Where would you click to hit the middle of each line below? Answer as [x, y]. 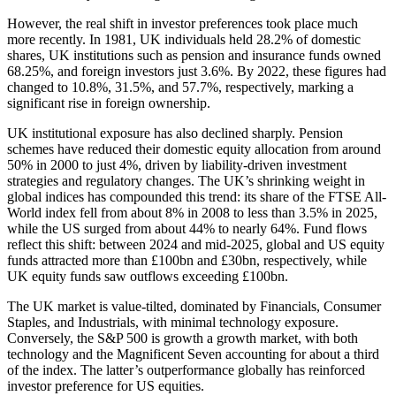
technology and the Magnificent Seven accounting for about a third [193, 354]
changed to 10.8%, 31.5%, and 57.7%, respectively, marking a [180, 87]
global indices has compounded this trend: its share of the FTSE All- [197, 196]
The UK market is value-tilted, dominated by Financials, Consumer [194, 306]
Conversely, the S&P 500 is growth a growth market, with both [183, 338]
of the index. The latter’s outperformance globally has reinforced [186, 369]
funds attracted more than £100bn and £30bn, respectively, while [187, 260]
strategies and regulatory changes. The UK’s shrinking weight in [186, 180]
